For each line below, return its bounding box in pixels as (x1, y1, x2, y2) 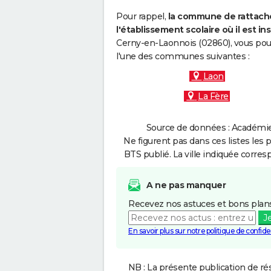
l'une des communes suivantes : (116, 51, 249, 62)
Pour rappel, (116, 11, 168, 22)
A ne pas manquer (146, 180, 226, 191)
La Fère (198, 91, 229, 102)
